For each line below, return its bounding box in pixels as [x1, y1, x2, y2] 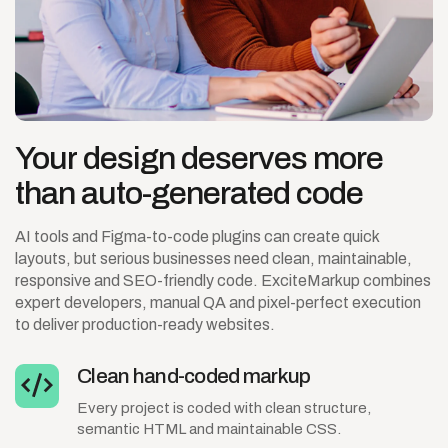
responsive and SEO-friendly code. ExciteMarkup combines [15, 271, 431, 289]
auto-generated [81, 175, 290, 211]
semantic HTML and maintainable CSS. [77, 420, 341, 437]
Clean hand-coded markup [77, 364, 311, 387]
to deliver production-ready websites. [15, 315, 275, 333]
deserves [181, 140, 307, 176]
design [83, 140, 175, 176]
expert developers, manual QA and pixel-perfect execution [15, 293, 421, 311]
